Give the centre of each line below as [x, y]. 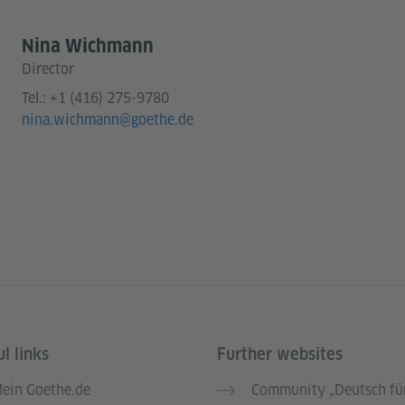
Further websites [280, 353]
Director [48, 69]
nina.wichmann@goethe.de [108, 119]
